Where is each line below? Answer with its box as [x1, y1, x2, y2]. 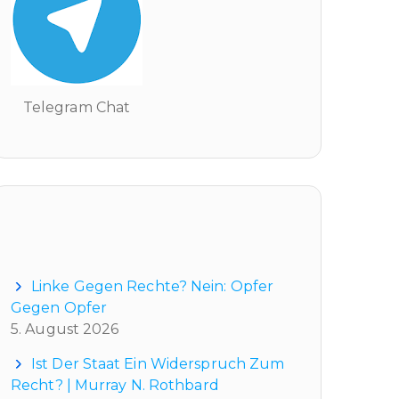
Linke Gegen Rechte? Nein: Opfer [31, 277, 274, 295]
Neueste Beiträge [27, 216, 174, 241]
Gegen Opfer [11, 298, 108, 316]
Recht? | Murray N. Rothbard [11, 376, 219, 394]
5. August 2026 [11, 320, 119, 338]
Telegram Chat [22, 98, 131, 116]
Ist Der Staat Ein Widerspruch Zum [31, 354, 285, 372]
